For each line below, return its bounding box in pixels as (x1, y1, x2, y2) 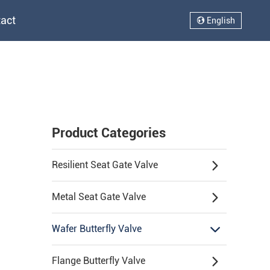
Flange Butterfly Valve (52, 255, 145, 266)
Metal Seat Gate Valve (52, 191, 146, 202)
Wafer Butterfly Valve (52, 223, 142, 234)
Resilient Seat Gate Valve (52, 159, 158, 171)
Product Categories (52, 125, 166, 140)
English (204, 16, 235, 25)
